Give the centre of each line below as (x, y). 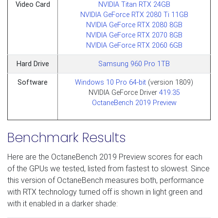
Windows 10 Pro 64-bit (110, 82)
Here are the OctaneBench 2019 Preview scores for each (105, 157)
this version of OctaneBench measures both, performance (106, 180)
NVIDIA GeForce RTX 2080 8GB (134, 25)
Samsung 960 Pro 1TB (134, 64)
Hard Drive (33, 64)
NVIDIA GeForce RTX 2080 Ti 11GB (134, 15)
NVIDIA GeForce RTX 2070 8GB (134, 35)
